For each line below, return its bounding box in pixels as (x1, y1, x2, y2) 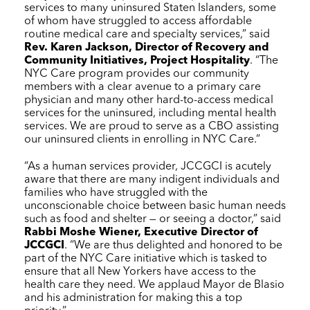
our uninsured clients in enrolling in (24, 134, 203, 145)
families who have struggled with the (24, 187, 208, 199)
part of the (24, 253, 80, 264)
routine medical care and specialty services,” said (24, 28, 270, 40)
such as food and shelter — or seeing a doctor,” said (24, 213, 281, 225)
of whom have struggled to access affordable (24, 15, 252, 27)
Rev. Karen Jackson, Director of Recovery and (24, 42, 269, 53)
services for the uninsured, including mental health (24, 107, 276, 119)
